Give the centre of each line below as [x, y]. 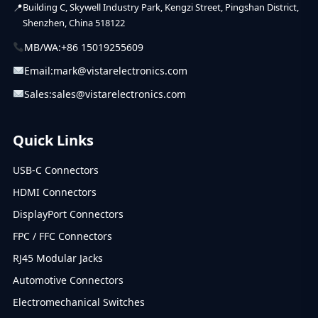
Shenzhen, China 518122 [73, 22]
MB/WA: [42, 47]
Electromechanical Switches [78, 302]
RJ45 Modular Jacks [57, 258]
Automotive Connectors [68, 280]
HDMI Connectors [54, 192]
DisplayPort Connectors [68, 214]
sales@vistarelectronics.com [119, 94]
